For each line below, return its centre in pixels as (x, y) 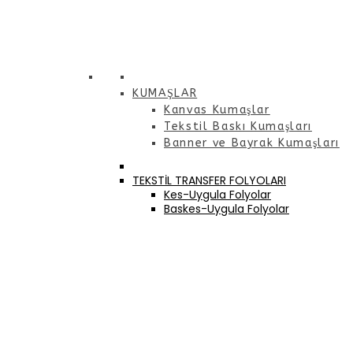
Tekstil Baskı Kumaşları (238, 127)
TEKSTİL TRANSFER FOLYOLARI (209, 181)
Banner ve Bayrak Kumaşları (252, 143)
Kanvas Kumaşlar (217, 110)
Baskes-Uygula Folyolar (227, 209)
